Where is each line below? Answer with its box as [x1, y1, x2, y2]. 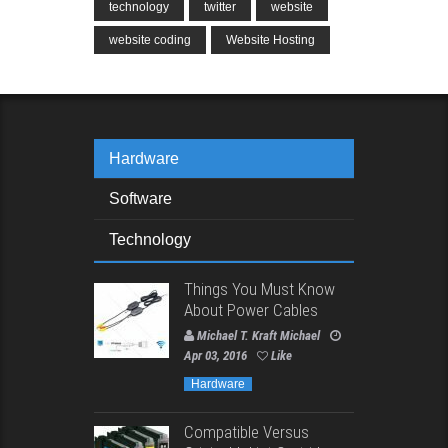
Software [109, 190, 172, 208]
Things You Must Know [184, 279, 335, 300]
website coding [109, 33, 191, 48]
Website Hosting [226, 33, 315, 48]
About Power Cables [184, 300, 318, 321]
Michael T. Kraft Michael [197, 328, 320, 344]
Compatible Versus [184, 422, 309, 443]
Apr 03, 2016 [184, 348, 247, 364]
